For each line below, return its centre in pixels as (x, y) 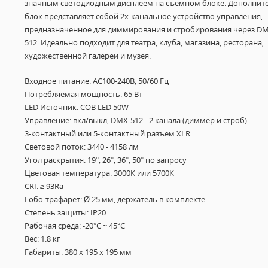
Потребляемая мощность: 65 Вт (83, 94)
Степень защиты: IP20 (65, 212)
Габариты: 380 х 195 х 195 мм (78, 252)
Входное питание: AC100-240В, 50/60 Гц (96, 81)
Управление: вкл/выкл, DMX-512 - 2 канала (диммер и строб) (135, 120)
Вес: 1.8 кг (42, 239)
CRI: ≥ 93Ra (44, 186)
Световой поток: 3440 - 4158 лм (81, 147)
